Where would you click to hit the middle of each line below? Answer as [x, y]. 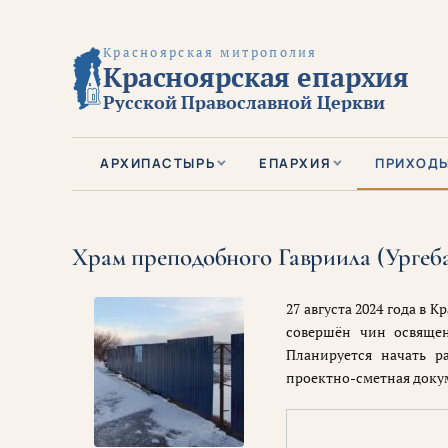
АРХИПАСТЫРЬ [158, 163]
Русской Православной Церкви [243, 103]
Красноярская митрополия [210, 53]
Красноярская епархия [256, 77]
